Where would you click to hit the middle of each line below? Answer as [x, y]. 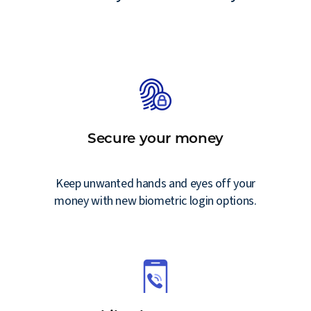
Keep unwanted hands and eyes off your [155, 183]
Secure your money [155, 138]
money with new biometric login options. [155, 201]
